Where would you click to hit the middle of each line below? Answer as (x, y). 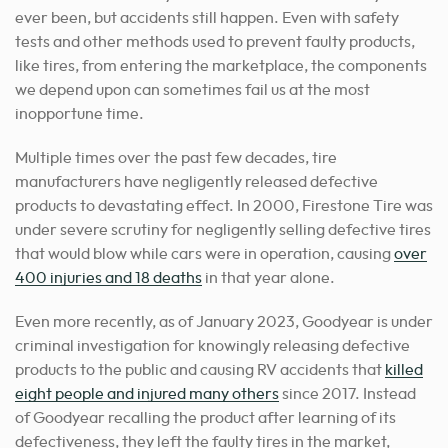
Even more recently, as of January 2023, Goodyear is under (224, 321)
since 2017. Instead (347, 393)
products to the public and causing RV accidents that (200, 369)
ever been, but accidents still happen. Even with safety (207, 17)
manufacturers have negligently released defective (196, 181)
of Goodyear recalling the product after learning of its (205, 417)
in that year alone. (268, 277)
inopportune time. (79, 113)
